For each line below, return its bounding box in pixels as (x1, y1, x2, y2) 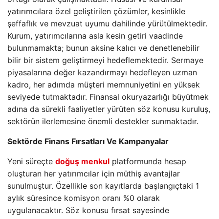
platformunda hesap (109, 156, 186, 166)
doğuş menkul (55, 156, 109, 166)
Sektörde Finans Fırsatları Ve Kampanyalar (7, 136, 169, 146)
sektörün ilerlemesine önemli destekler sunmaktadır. (7, 116, 198, 126)
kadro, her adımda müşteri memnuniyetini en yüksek (7, 80, 200, 89)
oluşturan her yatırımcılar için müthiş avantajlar (7, 169, 180, 178)
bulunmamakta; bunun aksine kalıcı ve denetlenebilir (7, 43, 199, 53)
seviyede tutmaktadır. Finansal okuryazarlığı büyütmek (7, 92, 209, 102)
